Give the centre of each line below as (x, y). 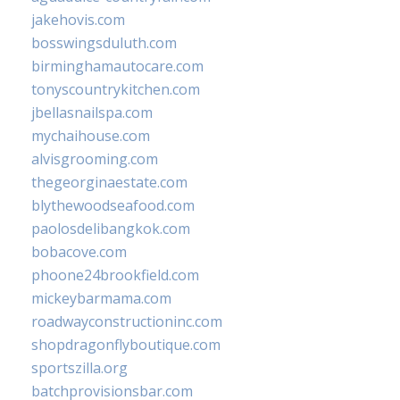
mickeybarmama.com (101, 299)
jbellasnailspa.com (92, 113)
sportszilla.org (79, 368)
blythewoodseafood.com (113, 206)
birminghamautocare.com (117, 67)
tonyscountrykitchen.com (116, 90)
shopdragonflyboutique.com (126, 345)
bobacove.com (79, 252)
